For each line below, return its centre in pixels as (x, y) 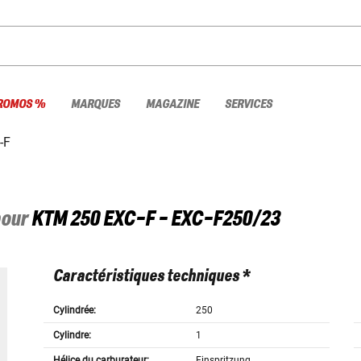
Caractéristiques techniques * (151, 277)
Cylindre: (72, 336)
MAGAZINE (172, 104)
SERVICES (249, 104)
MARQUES (95, 104)
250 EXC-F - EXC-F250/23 (175, 220)
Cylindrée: (74, 311)
